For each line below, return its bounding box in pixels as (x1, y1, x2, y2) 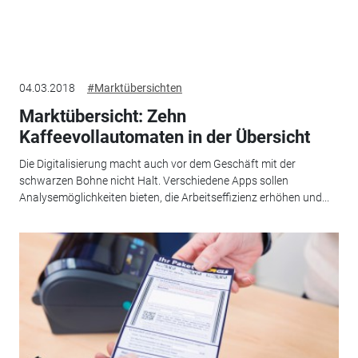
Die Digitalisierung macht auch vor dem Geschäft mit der (18, 157, 296, 170)
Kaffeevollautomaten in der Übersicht (18, 126, 310, 147)
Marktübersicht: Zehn (18, 105, 186, 126)
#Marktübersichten (86, 81, 182, 94)
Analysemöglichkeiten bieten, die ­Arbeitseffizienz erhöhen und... (18, 191, 329, 204)
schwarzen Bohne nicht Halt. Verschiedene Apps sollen (18, 174, 288, 187)
